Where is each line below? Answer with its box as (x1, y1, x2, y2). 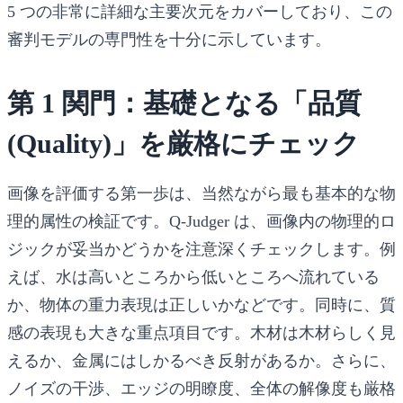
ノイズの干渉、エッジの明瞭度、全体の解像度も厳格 (7, 379, 396, 398)
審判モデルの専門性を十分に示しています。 (7, 30, 331, 49)
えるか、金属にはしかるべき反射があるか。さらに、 (7, 351, 396, 370)
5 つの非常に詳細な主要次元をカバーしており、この (7, 2, 392, 21)
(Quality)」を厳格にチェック (7, 128, 360, 158)
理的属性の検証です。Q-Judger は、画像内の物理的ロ (7, 211, 396, 230)
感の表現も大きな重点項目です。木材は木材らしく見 (7, 323, 396, 342)
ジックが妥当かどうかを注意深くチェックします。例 (7, 239, 396, 258)
